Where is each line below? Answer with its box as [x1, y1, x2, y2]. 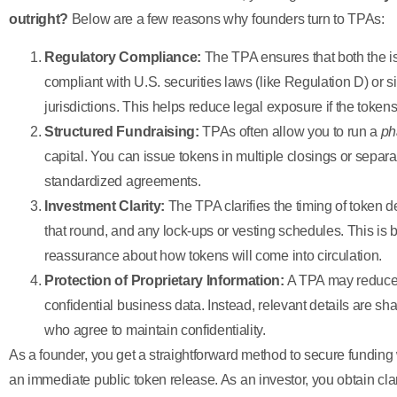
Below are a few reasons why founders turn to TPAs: [68, 12, 385, 27]
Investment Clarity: [44, 198, 165, 214]
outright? [9, 12, 69, 27]
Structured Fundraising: [44, 123, 199, 139]
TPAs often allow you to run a [198, 123, 381, 139]
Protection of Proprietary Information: [44, 272, 284, 288]
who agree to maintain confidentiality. [44, 322, 266, 338]
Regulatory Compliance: [44, 49, 201, 65]
